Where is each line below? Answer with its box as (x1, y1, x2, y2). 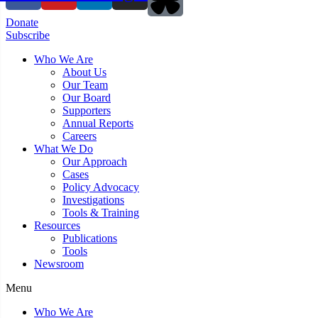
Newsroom (34, 257, 84, 270)
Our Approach (62, 155, 127, 168)
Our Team (62, 78, 108, 91)
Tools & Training (62, 206, 139, 219)
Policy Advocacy (62, 180, 139, 193)
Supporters (62, 104, 111, 116)
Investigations (62, 193, 124, 206)
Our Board (62, 91, 111, 104)
